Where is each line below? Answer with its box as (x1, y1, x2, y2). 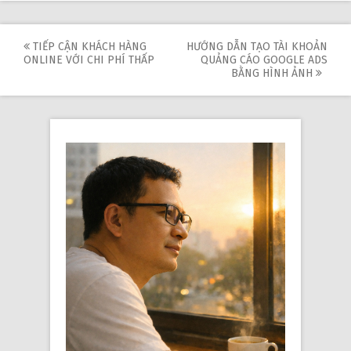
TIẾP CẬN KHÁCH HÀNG (30, 39, 147, 53)
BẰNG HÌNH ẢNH (231, 66, 316, 80)
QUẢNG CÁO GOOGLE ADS (201, 52, 327, 67)
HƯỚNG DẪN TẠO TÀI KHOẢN (186, 39, 327, 53)
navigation (23, 60, 139, 89)
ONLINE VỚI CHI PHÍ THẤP (24, 52, 154, 67)
